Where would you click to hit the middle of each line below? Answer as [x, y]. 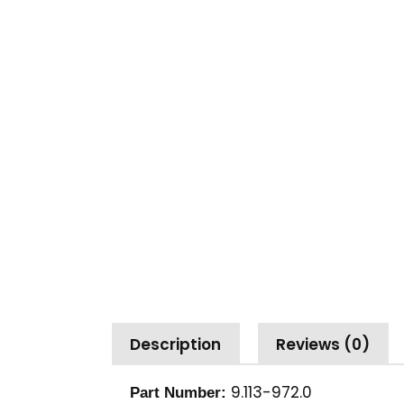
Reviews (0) [323, 344]
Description [176, 344]
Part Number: [180, 393]
